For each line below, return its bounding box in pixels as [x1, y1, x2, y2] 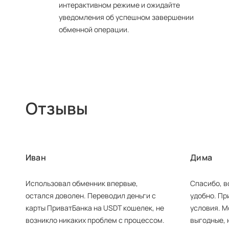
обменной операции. [59, 25, 129, 34]
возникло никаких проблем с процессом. [26, 215, 165, 225]
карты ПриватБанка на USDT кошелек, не [26, 203, 164, 213]
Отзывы [26, 97, 88, 120]
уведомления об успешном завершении [59, 12, 194, 22]
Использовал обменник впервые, [26, 178, 138, 188]
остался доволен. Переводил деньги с [26, 191, 156, 200]
